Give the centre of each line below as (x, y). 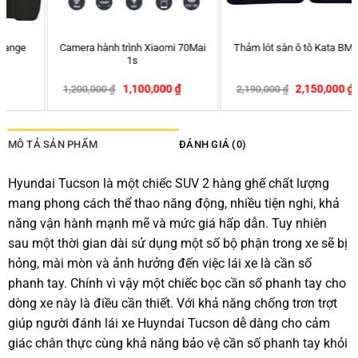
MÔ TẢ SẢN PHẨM (53, 145)
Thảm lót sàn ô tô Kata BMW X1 (265, 48)
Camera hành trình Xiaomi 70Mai (93, 47)
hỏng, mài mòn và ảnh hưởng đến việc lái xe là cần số (159, 264)
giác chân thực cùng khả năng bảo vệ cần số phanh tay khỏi (177, 344)
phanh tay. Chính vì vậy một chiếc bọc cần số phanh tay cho (177, 284)
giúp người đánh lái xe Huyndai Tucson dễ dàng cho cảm (169, 324)
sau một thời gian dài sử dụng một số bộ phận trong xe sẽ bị (177, 244)
